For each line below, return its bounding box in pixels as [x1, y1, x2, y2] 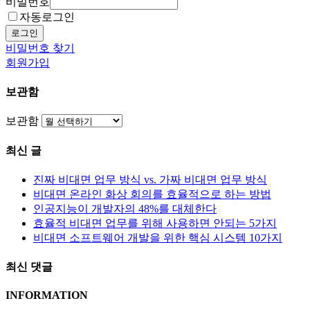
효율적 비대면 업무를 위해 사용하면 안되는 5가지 [33, 217, 277, 229]
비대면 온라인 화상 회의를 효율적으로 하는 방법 [33, 188, 271, 200]
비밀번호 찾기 [6, 42, 75, 54]
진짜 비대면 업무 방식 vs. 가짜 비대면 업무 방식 [33, 173, 267, 185]
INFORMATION [6, 289, 88, 302]
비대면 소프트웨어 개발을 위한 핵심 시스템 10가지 [33, 231, 282, 244]
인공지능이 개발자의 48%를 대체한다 [33, 202, 217, 215]
